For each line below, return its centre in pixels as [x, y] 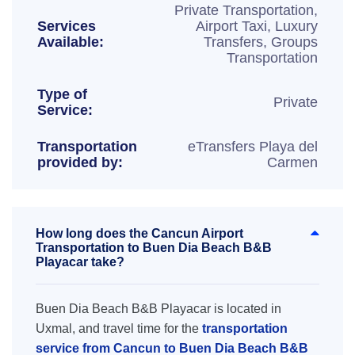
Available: [71, 42]
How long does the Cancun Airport [139, 233]
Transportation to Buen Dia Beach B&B [154, 248]
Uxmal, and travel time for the [119, 328]
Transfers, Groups [261, 42]
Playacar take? [80, 262]
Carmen [292, 162]
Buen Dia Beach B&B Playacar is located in [158, 309]
